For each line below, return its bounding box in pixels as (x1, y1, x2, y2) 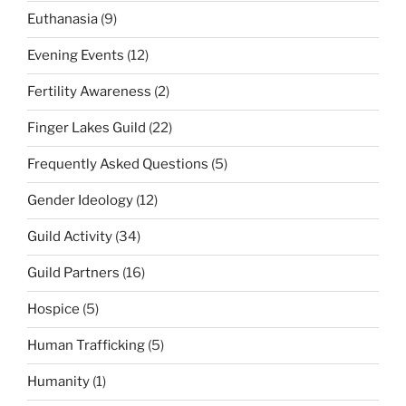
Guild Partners (27, 265, 120, 282)
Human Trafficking (27, 337, 145, 354)
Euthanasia (27, 11, 98, 28)
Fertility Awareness (27, 83, 151, 101)
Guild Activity (27, 228, 112, 246)
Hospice (27, 301, 80, 318)
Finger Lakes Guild (27, 120, 146, 137)
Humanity (27, 373, 90, 391)
